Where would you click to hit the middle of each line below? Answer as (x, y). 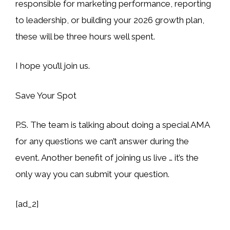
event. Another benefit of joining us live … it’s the (107, 158)
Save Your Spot (46, 95)
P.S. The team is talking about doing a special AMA (112, 125)
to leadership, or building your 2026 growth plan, (110, 20)
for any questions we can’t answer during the (102, 141)
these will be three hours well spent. (85, 36)
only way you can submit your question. (92, 174)
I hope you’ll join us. (53, 66)
